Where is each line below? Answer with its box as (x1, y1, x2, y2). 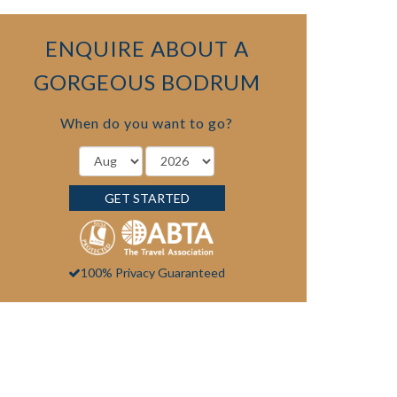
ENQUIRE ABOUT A (44, 35, 249, 61)
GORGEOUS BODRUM (33, 68, 261, 95)
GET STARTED (104, 190, 190, 206)
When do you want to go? (60, 113, 234, 131)
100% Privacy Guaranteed (81, 264, 226, 280)
